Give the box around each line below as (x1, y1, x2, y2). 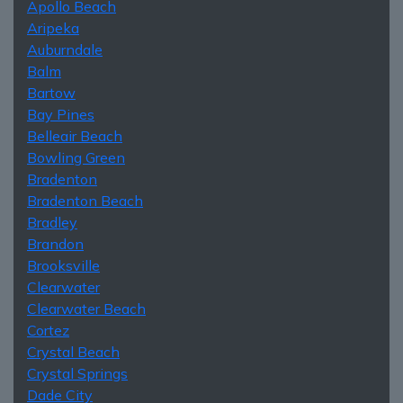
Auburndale (27, 40, 103, 58)
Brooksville (27, 255, 100, 274)
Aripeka (27, 18, 79, 37)
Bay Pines (27, 104, 94, 123)
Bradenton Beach (27, 191, 143, 210)
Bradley (27, 212, 77, 231)
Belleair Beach (27, 126, 122, 145)
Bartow (27, 83, 76, 102)
